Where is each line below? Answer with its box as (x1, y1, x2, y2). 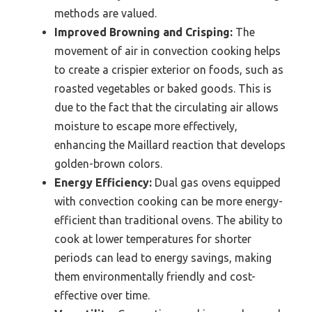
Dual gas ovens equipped (152, 175, 281, 189)
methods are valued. (54, 6, 157, 19)
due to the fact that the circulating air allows (54, 100, 279, 114)
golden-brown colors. (54, 157, 162, 170)
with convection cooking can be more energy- (54, 194, 283, 208)
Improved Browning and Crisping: (54, 25, 233, 38)
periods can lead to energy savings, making (54, 251, 272, 264)
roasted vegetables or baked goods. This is (54, 81, 272, 95)
